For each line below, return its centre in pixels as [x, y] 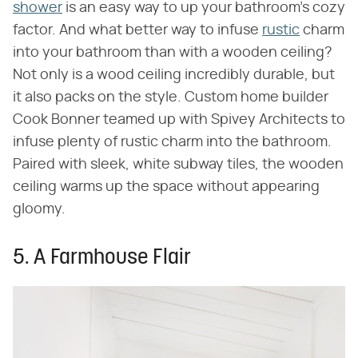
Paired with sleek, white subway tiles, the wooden [178, 164]
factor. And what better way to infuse [137, 30]
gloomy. [39, 209]
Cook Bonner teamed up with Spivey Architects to [179, 119]
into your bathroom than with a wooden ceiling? [172, 52]
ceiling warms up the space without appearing [166, 187]
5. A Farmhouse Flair [102, 258]
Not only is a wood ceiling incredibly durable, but [174, 75]
